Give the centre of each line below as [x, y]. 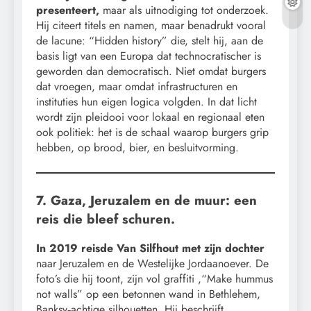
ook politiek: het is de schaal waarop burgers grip [152, 132]
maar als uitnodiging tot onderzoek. [184, 10]
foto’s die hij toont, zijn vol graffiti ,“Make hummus [154, 279]
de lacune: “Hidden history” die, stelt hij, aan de [150, 40]
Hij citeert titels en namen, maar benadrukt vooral [151, 25]
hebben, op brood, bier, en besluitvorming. [137, 147]
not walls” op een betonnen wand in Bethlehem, [148, 294]
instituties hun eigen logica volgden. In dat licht [146, 101]
